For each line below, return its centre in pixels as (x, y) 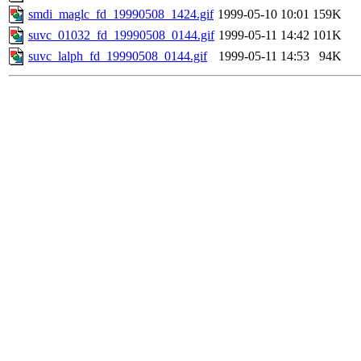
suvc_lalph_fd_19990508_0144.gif (118, 56)
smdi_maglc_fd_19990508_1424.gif (121, 15)
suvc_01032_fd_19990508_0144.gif (121, 35)
